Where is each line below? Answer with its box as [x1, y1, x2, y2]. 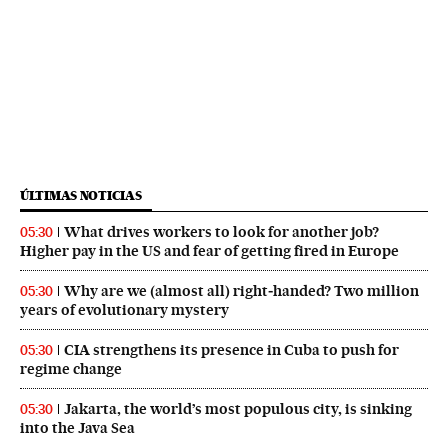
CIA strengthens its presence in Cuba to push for [64, 340, 399, 359]
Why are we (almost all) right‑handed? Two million [64, 281, 419, 300]
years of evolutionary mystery [20, 300, 229, 319]
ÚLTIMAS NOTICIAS [20, 187, 142, 203]
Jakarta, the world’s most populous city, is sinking [64, 399, 412, 418]
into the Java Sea [20, 418, 135, 437]
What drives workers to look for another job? [64, 222, 379, 241]
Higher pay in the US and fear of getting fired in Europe [20, 241, 399, 260]
